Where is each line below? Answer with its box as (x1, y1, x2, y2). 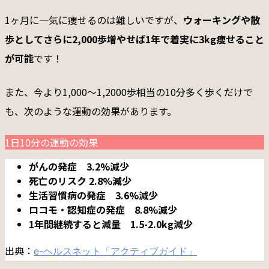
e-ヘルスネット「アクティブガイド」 (34, 244, 197, 257)
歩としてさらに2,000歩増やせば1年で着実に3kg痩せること (5, 31, 264, 46)
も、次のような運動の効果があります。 (5, 103, 177, 118)
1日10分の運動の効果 (5, 134, 98, 150)
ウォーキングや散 (183, 12, 260, 27)
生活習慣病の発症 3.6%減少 (29, 187, 158, 202)
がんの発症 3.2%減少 (29, 159, 129, 174)
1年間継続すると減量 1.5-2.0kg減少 (29, 216, 193, 231)
